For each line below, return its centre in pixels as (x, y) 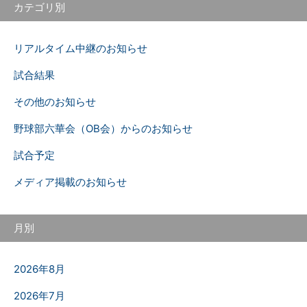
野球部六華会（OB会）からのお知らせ (103, 128)
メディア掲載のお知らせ (70, 182)
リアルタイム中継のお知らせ (81, 48)
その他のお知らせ (55, 102)
